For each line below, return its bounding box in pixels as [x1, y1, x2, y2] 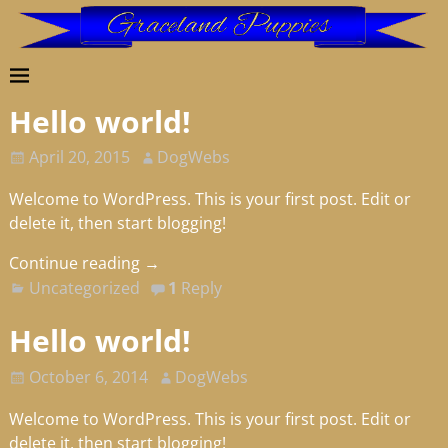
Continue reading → [8, 252, 160, 275]
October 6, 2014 [28, 366, 148, 389]
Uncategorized [29, 276, 141, 299]
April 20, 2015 [28, 146, 130, 169]
